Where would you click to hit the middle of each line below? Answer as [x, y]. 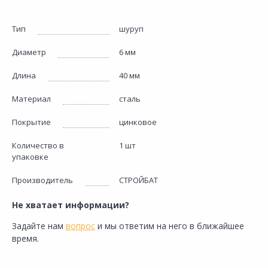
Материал [31, 99]
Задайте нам [39, 226]
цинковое [138, 122]
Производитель [42, 180]
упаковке [30, 157]
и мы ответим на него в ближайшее [170, 226]
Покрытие [31, 122]
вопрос [80, 226]
